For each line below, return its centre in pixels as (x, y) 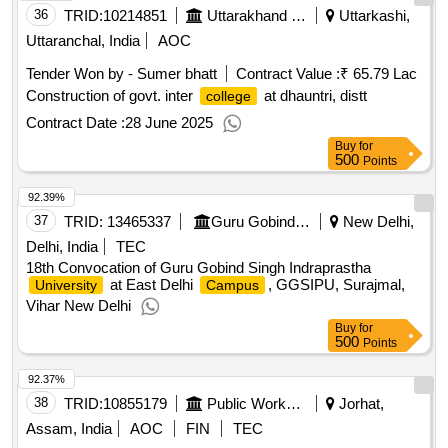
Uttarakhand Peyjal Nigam (298, 16)
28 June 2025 (169, 123)
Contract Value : (288, 74)
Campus (232, 285)
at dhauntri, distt (313, 96)
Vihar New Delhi (78, 306)
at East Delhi (151, 285)
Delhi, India (62, 247)
